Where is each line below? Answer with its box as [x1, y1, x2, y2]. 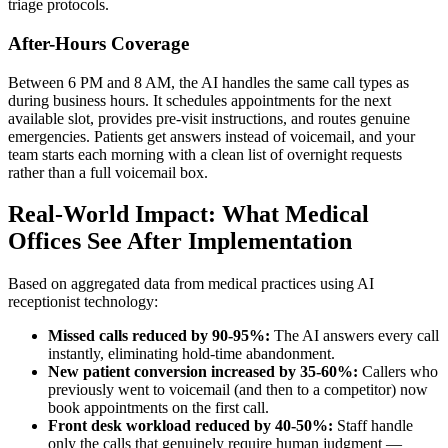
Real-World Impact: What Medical [8, 201, 369, 228]
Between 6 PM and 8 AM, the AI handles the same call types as [8, 73, 409, 91]
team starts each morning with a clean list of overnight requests [8, 145, 402, 163]
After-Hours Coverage [8, 32, 189, 54]
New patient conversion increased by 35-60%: [48, 363, 358, 381]
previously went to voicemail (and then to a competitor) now [48, 381, 428, 399]
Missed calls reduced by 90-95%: [48, 327, 270, 345]
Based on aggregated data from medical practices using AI [8, 275, 374, 293]
